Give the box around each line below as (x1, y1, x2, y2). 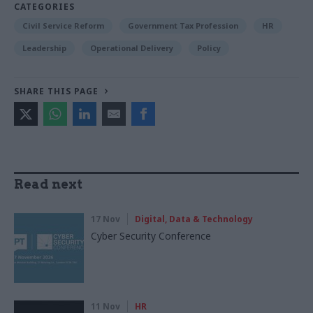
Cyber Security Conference (91, 228, 211, 242)
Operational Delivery (90, 42, 173, 53)
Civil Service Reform (22, 20, 104, 31)
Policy (197, 42, 221, 53)
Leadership (22, 42, 66, 53)
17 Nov (91, 212, 120, 225)
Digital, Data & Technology (135, 212, 253, 225)
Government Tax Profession (128, 20, 238, 31)
